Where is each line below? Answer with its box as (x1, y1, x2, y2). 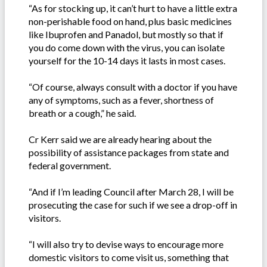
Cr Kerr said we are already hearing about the (29, 133, 212, 145)
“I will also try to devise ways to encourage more (29, 238, 223, 250)
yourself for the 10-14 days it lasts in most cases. (29, 54, 225, 66)
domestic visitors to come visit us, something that (29, 251, 229, 263)
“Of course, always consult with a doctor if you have (29, 80, 237, 92)
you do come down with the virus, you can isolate (29, 41, 225, 53)
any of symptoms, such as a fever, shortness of (29, 94, 214, 105)
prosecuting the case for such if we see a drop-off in (29, 198, 237, 210)
